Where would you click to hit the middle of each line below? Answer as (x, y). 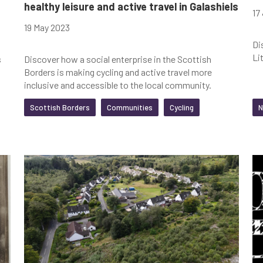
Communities (129, 107)
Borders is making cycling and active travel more (118, 72)
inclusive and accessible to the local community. (117, 85)
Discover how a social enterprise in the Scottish (117, 59)
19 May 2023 (47, 27)
